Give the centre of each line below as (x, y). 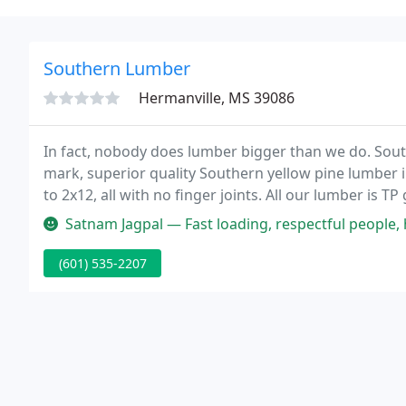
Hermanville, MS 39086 (217, 98)
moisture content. (105, 217)
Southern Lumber (117, 68)
